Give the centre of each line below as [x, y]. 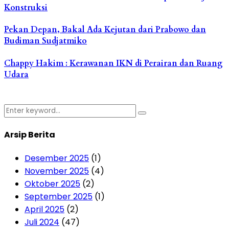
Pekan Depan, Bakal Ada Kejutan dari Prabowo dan [105, 30]
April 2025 [44, 210]
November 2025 [57, 171]
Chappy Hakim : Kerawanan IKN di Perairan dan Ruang [113, 63]
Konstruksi [26, 8]
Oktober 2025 [52, 184]
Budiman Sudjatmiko [45, 41]
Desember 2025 [57, 158]
